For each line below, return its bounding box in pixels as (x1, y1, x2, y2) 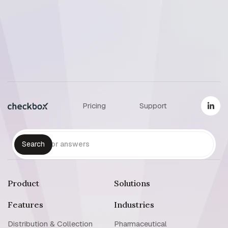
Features (8, 199, 43, 210)
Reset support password (16, 30, 97, 39)
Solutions (114, 178, 150, 188)
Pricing (82, 101, 106, 110)
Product (8, 178, 39, 188)
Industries (114, 199, 154, 210)
